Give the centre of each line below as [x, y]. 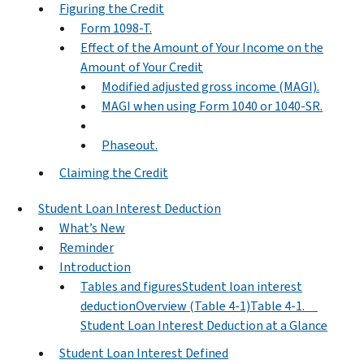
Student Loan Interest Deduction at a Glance [204, 325]
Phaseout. [130, 145]
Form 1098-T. [116, 28]
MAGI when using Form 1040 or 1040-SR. [212, 106]
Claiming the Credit [114, 172]
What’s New [92, 227]
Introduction [95, 266]
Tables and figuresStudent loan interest [191, 286]
